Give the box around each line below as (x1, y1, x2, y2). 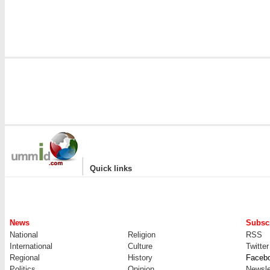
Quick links (90, 164, 132, 173)
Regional (10, 253, 40, 262)
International (10, 242, 52, 251)
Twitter (246, 242, 269, 251)
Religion (128, 230, 155, 239)
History (128, 253, 152, 262)
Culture (128, 242, 152, 251)
